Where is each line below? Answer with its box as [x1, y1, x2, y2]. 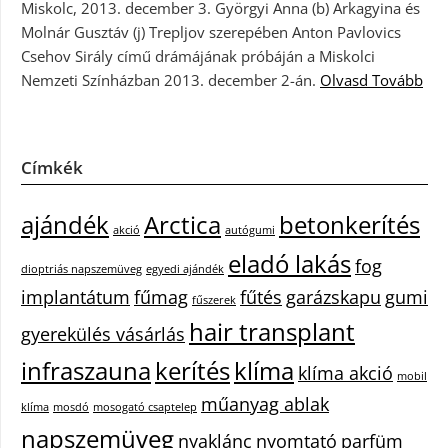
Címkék [21, 155, 83, 179]
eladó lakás [228, 246, 351, 280]
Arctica [144, 207, 221, 241]
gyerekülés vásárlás [21, 321, 185, 346]
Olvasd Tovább [320, 69, 423, 90]
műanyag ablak [201, 391, 329, 416]
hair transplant [189, 314, 355, 348]
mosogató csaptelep [93, 399, 197, 414]
